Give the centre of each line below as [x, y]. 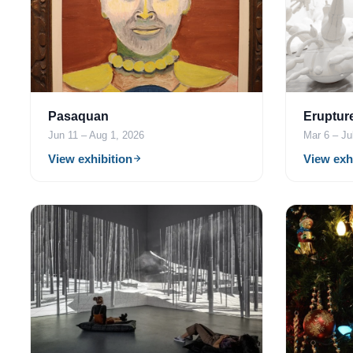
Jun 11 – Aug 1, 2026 [96, 135]
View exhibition [90, 158]
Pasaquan [78, 116]
